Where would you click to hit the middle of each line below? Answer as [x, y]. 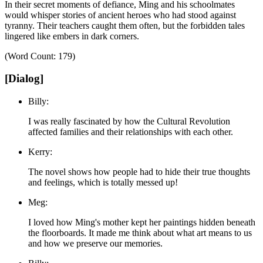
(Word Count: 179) [40, 56]
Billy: [38, 101]
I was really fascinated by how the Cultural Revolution [129, 121]
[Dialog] [24, 79]
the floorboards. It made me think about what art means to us [140, 232]
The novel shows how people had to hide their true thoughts [139, 171]
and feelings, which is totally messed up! [103, 182]
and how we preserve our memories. [95, 243]
